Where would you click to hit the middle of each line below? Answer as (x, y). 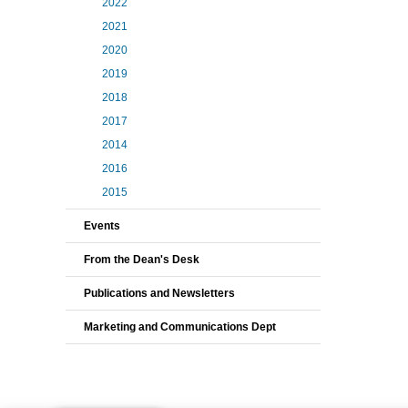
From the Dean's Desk (142, 260)
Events (102, 226)
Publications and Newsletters (159, 293)
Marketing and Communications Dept (180, 327)
